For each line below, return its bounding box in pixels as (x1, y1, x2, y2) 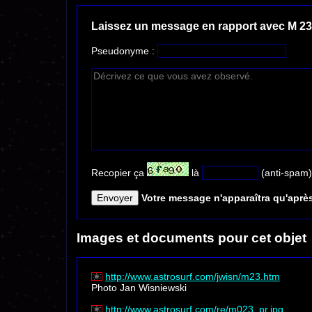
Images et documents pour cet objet (77, 230, 307, 245)
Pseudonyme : (91, 45, 157, 57)
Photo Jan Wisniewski (91, 282, 187, 294)
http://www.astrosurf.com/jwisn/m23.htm (104, 271, 280, 283)
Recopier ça (91, 167, 147, 179)
